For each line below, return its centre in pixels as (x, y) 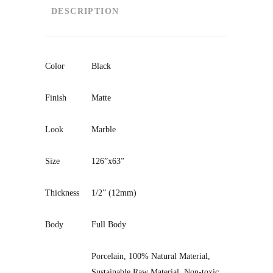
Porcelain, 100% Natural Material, (151, 256)
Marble (104, 129)
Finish (56, 98)
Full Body (109, 225)
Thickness (62, 193)
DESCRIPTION (85, 11)
